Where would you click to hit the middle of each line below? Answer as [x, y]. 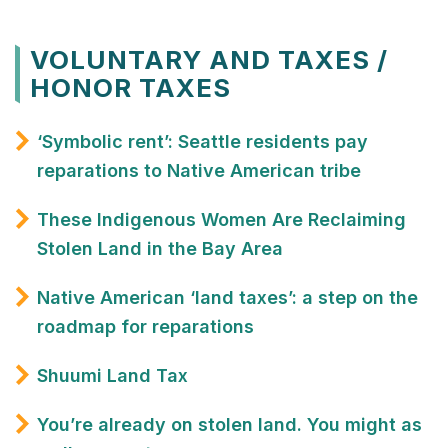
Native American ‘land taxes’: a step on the [227, 298]
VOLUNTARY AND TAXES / [209, 60]
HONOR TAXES [130, 88]
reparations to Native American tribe [199, 171]
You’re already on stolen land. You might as [229, 425]
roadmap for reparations [145, 327]
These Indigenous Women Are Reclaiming [221, 220]
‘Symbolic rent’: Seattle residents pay [202, 142]
